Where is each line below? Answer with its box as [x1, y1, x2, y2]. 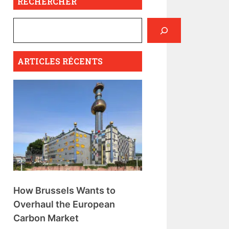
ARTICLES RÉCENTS [17, 56, 103, 67]
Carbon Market [13, 212, 79, 223]
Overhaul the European [13, 198, 115, 210]
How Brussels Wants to [13, 185, 116, 196]
